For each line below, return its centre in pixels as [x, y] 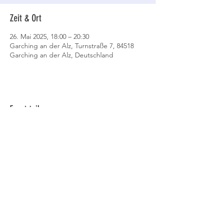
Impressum [30, 203]
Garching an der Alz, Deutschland [62, 55]
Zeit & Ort [26, 18]
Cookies [24, 190]
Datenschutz [33, 165]
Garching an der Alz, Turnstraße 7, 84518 [72, 46]
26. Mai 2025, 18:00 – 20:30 [49, 36]
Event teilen [28, 109]
